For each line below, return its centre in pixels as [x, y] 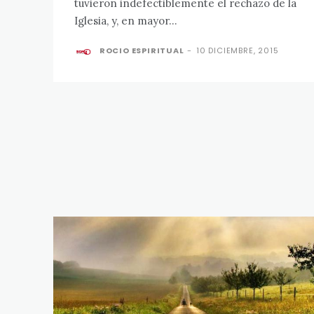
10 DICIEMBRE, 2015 [238, 50]
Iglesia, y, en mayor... [126, 20]
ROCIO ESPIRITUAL [142, 50]
